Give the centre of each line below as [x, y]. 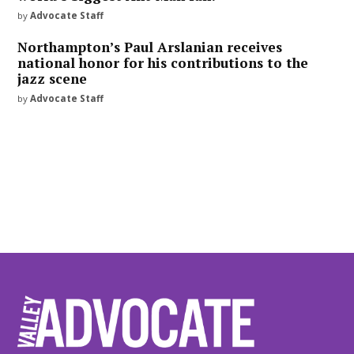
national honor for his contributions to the [163, 63]
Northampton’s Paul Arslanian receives [150, 47]
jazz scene [53, 79]
